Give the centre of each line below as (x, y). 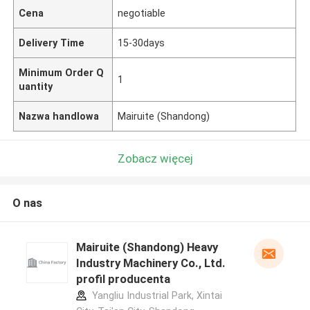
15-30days (142, 43)
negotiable (142, 13)
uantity (36, 86)
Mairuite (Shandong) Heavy (147, 247)
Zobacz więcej (155, 158)
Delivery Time (52, 43)
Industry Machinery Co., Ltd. (151, 263)
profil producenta (123, 279)
